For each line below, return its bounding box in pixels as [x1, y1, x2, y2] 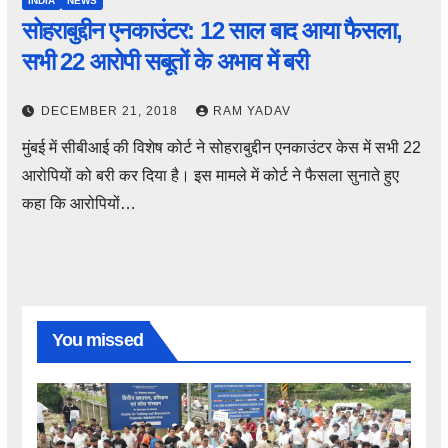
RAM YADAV [212, 104, 291, 119]
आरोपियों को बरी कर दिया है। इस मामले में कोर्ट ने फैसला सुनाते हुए [21, 167, 399, 185]
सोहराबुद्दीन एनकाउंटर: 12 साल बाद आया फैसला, [21, 17, 402, 45]
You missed [51, 329, 143, 350]
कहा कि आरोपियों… [21, 195, 136, 213]
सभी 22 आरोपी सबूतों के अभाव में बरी [21, 48, 308, 76]
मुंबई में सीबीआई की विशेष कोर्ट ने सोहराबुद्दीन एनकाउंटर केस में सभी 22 [21, 139, 421, 157]
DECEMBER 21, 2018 [40, 104, 182, 119]
